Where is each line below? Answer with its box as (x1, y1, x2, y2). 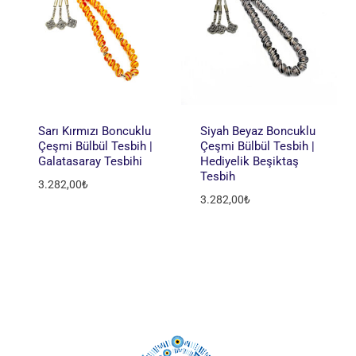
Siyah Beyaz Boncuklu (199, 124, 315, 139)
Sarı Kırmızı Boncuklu (37, 124, 151, 139)
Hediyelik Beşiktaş (199, 154, 299, 169)
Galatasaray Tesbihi (37, 154, 142, 169)
